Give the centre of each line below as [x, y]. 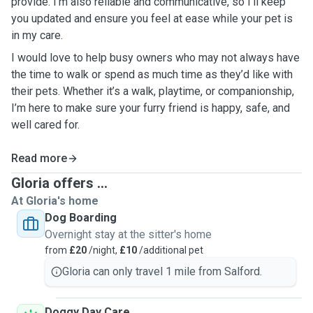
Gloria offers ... [59, 183]
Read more [39, 158]
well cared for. [45, 125]
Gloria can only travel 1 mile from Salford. [162, 271]
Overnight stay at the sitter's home [128, 234]
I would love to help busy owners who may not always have [155, 58]
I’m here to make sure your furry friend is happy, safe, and [151, 108]
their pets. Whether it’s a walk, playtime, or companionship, [153, 91]
